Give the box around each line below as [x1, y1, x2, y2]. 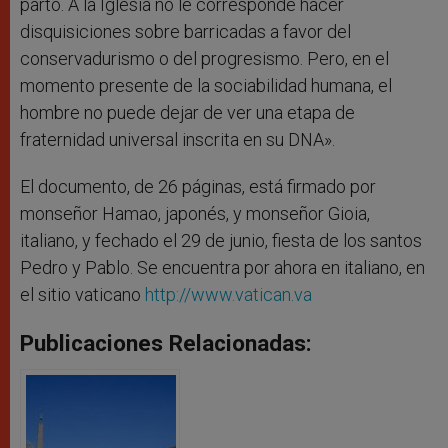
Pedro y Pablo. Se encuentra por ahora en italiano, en [20, 257, 425, 279]
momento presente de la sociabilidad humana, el [20, 75, 392, 97]
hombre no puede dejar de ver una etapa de [20, 102, 355, 124]
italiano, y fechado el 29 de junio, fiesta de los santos [20, 230, 422, 252]
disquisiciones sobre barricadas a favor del [20, 21, 351, 43]
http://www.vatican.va [145, 284, 312, 306]
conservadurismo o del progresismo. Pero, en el [20, 48, 389, 70]
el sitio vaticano [20, 284, 145, 306]
